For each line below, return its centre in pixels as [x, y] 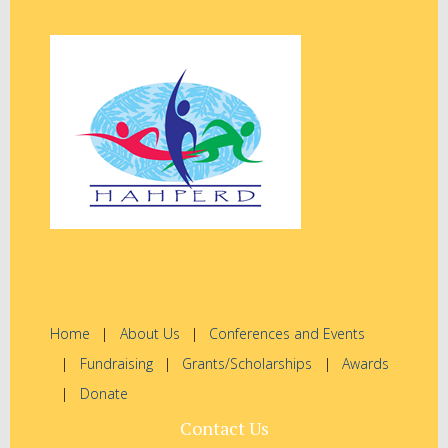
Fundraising [116, 364]
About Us [149, 334]
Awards [366, 364]
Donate [103, 394]
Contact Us [224, 428]
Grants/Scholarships [247, 364]
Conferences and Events [287, 334]
